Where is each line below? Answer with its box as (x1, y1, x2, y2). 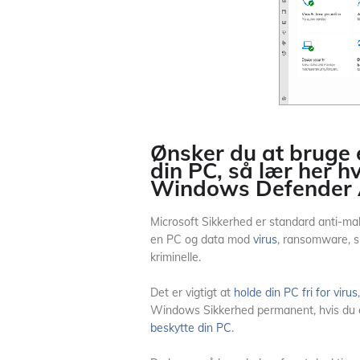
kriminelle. (150, 250, 201, 264)
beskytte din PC (150, 321, 231, 335)
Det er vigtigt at (150, 285, 234, 300)
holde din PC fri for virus (234, 285, 358, 300)
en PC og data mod (150, 232, 253, 247)
